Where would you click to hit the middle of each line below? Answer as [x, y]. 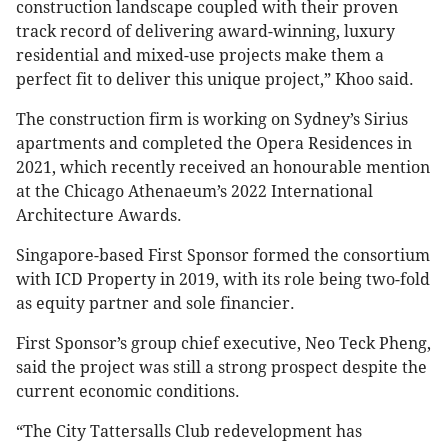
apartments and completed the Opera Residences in [214, 144]
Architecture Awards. [101, 216]
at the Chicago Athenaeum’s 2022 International [194, 192]
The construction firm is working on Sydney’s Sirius [212, 120]
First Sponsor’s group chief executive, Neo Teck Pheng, [223, 344]
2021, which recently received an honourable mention [223, 168]
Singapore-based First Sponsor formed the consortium [223, 256]
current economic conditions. [130, 392]
